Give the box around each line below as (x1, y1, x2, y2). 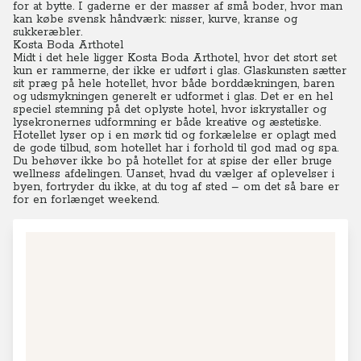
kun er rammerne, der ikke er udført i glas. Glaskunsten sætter (13, 64, 346, 78)
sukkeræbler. (13, 25, 82, 39)
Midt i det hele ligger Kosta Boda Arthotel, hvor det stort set (13, 51, 337, 65)
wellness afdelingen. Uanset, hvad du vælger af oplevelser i (13, 167, 334, 181)
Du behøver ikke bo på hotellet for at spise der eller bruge (13, 154, 332, 168)
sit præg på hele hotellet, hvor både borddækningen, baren (13, 77, 334, 91)
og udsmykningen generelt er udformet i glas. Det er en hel (13, 89, 333, 104)
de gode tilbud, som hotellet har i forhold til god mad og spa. (13, 141, 338, 156)
